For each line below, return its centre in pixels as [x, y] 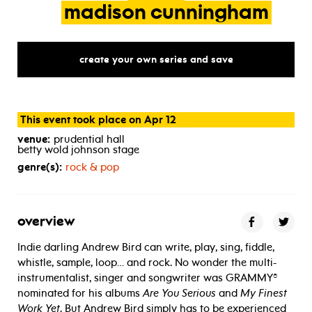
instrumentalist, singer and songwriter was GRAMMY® [147, 278]
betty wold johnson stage [78, 149]
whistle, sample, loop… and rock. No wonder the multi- [147, 262]
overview [46, 222]
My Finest [264, 293]
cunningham [210, 14]
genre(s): [40, 167]
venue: [34, 139]
